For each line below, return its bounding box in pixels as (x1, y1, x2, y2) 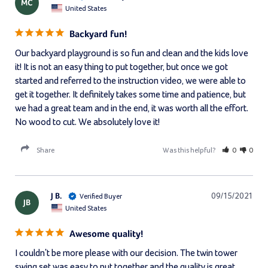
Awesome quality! (69, 230, 144, 240)
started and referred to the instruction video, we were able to (15, 76, 246, 86)
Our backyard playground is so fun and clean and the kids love (15, 48, 248, 59)
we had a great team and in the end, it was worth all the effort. (15, 103, 248, 114)
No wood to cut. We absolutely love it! (15, 117, 160, 127)
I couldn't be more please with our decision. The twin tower (15, 248, 237, 258)
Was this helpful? (163, 147, 217, 155)
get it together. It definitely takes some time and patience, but (15, 90, 246, 100)
